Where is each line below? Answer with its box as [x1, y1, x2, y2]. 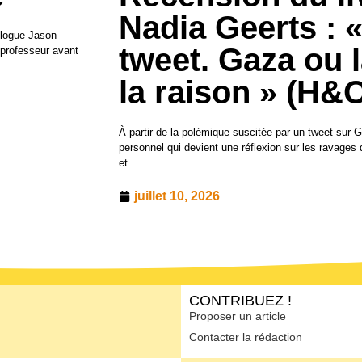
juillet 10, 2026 [134, 189, 220, 204]
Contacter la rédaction [189, 330, 302, 344]
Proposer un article [189, 309, 286, 323]
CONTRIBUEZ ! [189, 293, 292, 309]
